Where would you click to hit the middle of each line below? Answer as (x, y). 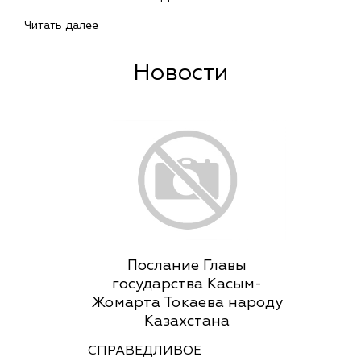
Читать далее (61, 25)
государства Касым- (187, 284)
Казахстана (187, 321)
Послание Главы (187, 266)
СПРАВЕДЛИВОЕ (145, 351)
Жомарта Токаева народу (187, 303)
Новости (180, 73)
